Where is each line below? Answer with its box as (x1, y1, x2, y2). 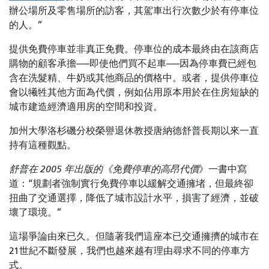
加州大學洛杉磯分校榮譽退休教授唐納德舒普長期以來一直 (9, 125, 259, 137)
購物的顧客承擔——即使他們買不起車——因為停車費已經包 (9, 58, 256, 70)
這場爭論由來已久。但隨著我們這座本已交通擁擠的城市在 (9, 231, 259, 243)
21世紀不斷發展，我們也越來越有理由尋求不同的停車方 (9, 246, 250, 257)
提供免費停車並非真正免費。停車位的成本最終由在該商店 (9, 44, 259, 55)
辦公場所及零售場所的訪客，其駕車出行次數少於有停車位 (9, 5, 259, 17)
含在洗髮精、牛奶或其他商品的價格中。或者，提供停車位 (9, 73, 259, 84)
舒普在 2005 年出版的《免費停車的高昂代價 (9, 164, 199, 175)
